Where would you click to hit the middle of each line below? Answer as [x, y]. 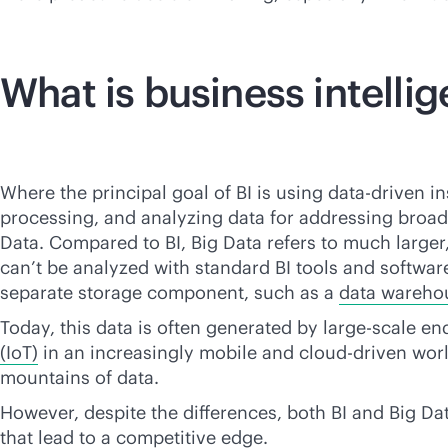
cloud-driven [353, 352]
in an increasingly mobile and [168, 352]
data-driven [376, 192]
